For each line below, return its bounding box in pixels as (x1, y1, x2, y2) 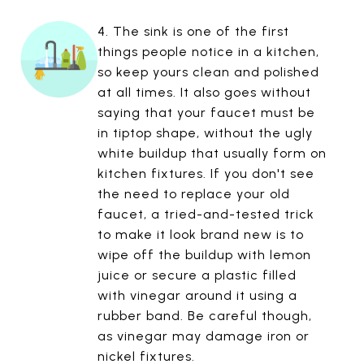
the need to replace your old (97, 185, 290, 201)
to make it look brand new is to (97, 226, 304, 242)
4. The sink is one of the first (97, 23, 289, 39)
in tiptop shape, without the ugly (97, 124, 313, 141)
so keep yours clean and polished (97, 63, 319, 80)
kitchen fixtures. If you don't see (97, 165, 314, 181)
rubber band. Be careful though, (97, 307, 312, 323)
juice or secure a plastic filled (97, 266, 297, 283)
